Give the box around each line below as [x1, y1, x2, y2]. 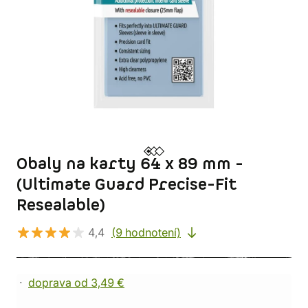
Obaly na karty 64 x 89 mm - [16, 153, 243, 175]
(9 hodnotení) [111, 225, 181, 239]
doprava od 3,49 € [28, 276, 124, 289]
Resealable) [16, 195, 105, 217]
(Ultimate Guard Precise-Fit [16, 174, 236, 196]
